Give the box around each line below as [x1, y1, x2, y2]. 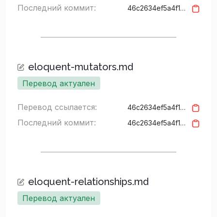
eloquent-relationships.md [28, 176, 149, 188]
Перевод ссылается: [17, 102, 97, 112]
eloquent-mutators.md [28, 61, 133, 73]
